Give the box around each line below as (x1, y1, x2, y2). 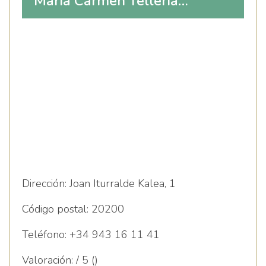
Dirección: (22, 176, 66, 191)
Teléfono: (22, 227, 66, 242)
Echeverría (34, 27, 102, 46)
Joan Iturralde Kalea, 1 (66, 176, 176, 191)
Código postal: (22, 202, 88, 216)
